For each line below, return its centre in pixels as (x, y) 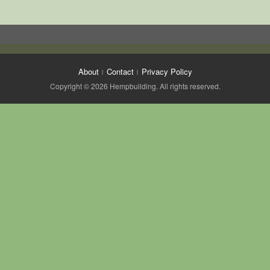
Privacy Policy (167, 71)
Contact (120, 71)
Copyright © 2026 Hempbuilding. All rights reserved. (135, 86)
